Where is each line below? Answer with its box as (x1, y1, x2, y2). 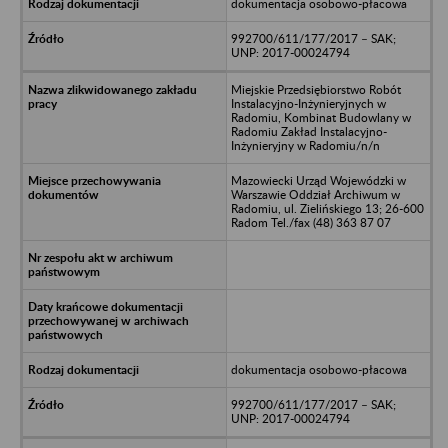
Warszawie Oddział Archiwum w (230, 186, 400, 202)
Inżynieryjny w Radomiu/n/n (230, 137, 380, 153)
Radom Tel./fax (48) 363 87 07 (230, 214, 391, 230)
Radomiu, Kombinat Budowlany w (230, 109, 411, 125)
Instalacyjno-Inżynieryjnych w (230, 95, 386, 111)
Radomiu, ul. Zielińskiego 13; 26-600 (230, 200, 424, 216)
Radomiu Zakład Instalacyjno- (230, 123, 387, 139)
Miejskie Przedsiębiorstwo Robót (230, 81, 401, 97)
